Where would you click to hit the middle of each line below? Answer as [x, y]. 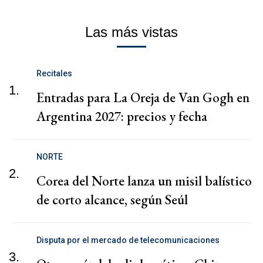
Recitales [54, 74]
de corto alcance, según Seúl [112, 200]
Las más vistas [131, 32]
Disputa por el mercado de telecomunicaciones [128, 240]
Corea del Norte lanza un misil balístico [144, 181]
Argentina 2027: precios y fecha [122, 117]
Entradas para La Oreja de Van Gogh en [143, 98]
